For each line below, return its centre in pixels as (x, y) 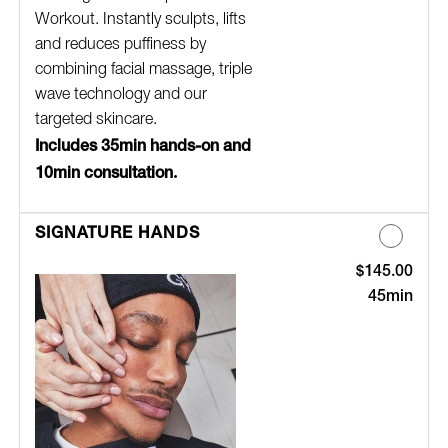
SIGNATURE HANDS (117, 232)
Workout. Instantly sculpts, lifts (140, 20)
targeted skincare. (95, 120)
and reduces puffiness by (120, 45)
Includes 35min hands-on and (142, 145)
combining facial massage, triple (143, 70)
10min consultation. (105, 172)
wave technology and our (120, 95)
